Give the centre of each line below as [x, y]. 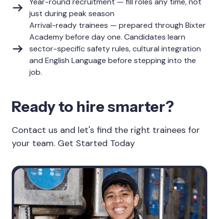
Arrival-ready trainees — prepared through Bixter [118, 25]
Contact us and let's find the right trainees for [106, 130]
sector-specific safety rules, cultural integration [115, 49]
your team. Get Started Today [73, 143]
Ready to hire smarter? [93, 107]
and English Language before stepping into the [113, 60]
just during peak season [72, 13]
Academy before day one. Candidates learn [107, 37]
